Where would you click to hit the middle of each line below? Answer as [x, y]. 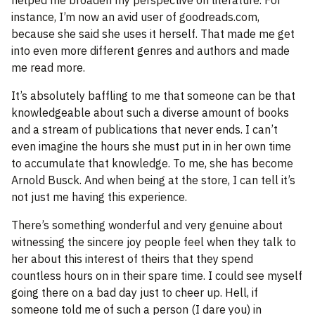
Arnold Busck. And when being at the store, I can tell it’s [153, 180]
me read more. [48, 68]
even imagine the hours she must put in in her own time [151, 147]
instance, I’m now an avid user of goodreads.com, [135, 17]
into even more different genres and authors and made [150, 51]
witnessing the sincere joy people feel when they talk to [154, 242]
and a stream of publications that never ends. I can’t [144, 130]
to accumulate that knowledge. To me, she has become [152, 163]
